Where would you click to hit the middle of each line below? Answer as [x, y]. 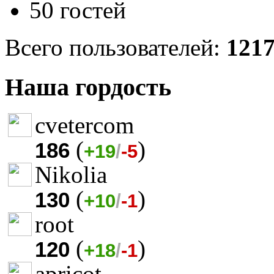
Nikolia [71, 174]
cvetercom [84, 125]
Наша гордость [88, 87]
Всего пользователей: [116, 48]
